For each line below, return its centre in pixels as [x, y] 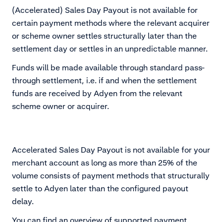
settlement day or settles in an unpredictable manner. [111, 49]
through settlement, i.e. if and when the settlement [104, 81]
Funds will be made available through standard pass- [108, 68]
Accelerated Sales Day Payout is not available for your [111, 150]
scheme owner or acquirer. [60, 106]
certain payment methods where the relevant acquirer [111, 23]
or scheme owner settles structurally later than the [104, 36]
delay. [23, 201]
